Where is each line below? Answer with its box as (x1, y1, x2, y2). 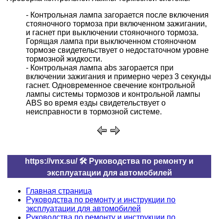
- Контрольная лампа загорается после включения (26, 11, 209, 20)
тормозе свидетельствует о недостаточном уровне (26, 46, 209, 55)
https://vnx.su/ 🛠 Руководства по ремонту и (25, 157, 194, 166)
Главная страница (26, 187, 92, 196)
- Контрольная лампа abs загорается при (26, 64, 174, 72)
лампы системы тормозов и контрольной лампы (26, 90, 201, 99)
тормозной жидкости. (26, 55, 103, 64)
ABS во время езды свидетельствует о (26, 99, 166, 108)
